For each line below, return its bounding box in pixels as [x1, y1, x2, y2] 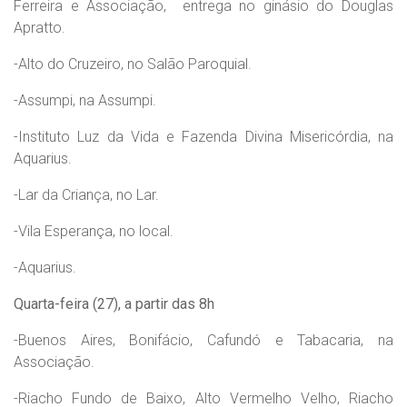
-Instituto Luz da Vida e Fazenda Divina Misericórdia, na [14, 128, 393, 145]
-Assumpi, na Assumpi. [14, 92, 156, 109]
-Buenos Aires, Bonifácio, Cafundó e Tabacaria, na [14, 332, 393, 349]
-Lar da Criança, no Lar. [14, 186, 159, 203]
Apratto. [14, 19, 65, 36]
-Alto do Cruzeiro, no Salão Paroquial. [14, 55, 252, 73]
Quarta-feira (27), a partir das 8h [14, 295, 214, 313]
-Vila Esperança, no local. [14, 223, 174, 240]
